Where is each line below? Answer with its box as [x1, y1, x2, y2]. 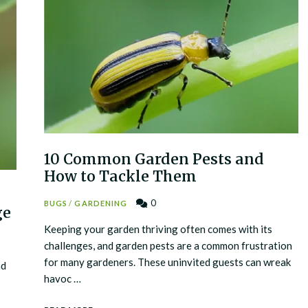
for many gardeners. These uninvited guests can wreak [44, 256, 291, 268]
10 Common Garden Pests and [44, 150, 264, 168]
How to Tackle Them [44, 167, 197, 186]
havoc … [44, 272, 81, 285]
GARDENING [74, 199, 128, 208]
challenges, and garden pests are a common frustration [44, 239, 292, 252]
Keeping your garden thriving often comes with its [44, 223, 272, 235]
